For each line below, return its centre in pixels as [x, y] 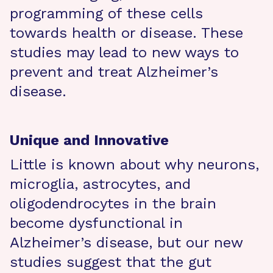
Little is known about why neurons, [134, 165]
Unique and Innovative [89, 140]
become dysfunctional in [96, 223]
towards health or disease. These [126, 33]
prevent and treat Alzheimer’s [114, 72]
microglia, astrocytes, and [100, 184]
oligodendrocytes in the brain [113, 204]
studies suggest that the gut [111, 262]
